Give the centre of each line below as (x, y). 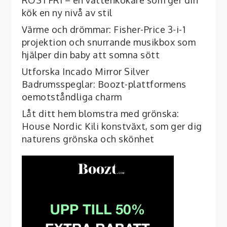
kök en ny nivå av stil (67, 12)
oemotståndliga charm (72, 97)
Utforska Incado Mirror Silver (85, 71)
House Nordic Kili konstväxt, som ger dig (112, 126)
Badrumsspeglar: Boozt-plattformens (104, 84)
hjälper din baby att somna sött (91, 54)
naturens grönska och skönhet (88, 139)
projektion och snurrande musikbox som (109, 42)
